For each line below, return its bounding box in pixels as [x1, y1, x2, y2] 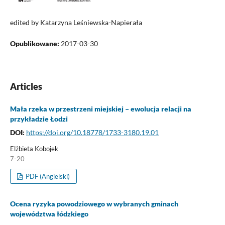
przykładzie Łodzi [10, 115, 68, 123]
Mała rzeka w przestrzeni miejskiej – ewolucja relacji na [10, 104, 191, 113]
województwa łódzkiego [10, 209, 88, 218]
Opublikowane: [10, 39, 61, 48]
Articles [10, 80, 42, 92]
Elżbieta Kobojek [10, 144, 58, 153]
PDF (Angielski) [24, 172, 70, 180]
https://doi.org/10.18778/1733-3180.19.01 [26, 128, 159, 137]
